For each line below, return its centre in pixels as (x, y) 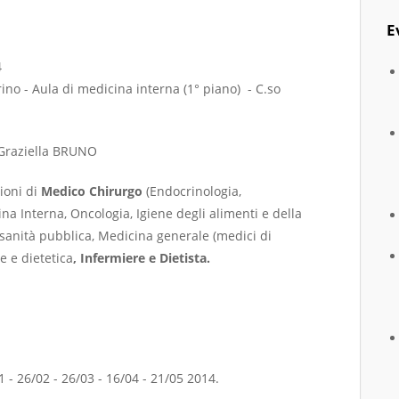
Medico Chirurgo (94, 191)
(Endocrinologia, (194, 191)
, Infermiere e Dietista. (142, 257)
